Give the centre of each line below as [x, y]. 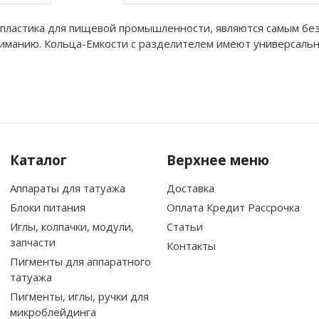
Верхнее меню [218, 159]
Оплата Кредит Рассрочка [233, 207]
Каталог [38, 159]
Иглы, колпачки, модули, [72, 226]
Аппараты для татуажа [68, 188]
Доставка [190, 188]
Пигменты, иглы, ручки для [79, 296]
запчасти [33, 242]
